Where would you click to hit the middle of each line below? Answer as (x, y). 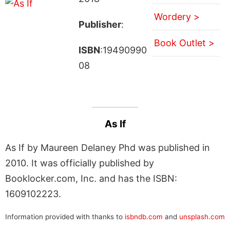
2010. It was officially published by (80, 163)
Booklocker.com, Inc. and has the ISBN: (91, 178)
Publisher (100, 24)
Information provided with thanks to (65, 216)
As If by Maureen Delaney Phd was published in (108, 147)
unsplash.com (202, 216)
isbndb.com (144, 216)
